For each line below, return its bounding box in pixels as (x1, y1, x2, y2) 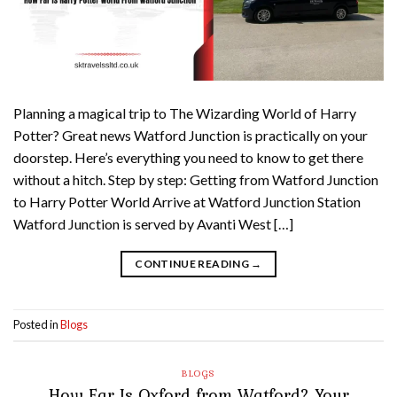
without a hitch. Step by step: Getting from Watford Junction (13, 171, 378, 188)
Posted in (13, 317, 60, 332)
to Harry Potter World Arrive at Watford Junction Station (13, 193, 361, 210)
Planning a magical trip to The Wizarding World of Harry (13, 105, 356, 121)
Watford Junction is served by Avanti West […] (13, 215, 293, 232)
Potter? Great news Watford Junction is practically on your (13, 127, 368, 144)
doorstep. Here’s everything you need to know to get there (13, 149, 363, 166)
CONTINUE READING (135, 257, 252, 270)
